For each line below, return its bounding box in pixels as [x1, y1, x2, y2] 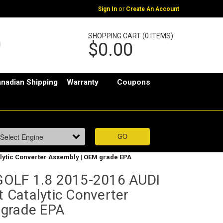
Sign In [98, 5, 117, 12]
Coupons [117, 78, 151, 87]
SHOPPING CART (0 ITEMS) [88, 31, 173, 40]
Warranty [67, 78, 99, 87]
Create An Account [125, 5, 179, 12]
